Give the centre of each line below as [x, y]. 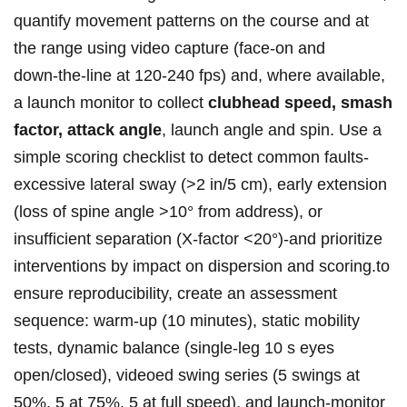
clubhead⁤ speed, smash [300, 103]
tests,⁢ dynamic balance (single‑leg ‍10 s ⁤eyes [174, 348]
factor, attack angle [88, 130]
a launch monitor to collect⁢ [111, 103]
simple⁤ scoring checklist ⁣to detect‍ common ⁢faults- [191, 158]
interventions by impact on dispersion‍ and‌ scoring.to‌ [202, 267]
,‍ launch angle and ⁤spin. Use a [272, 130]
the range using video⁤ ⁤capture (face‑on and [169, 49]
